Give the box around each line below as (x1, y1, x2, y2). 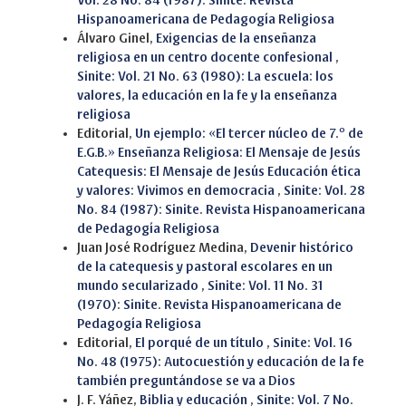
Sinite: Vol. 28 (284, 183, 365, 198)
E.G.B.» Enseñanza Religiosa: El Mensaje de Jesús (77, 145, 361, 159)
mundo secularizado (77, 278, 201, 293)
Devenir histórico (250, 240, 353, 255)
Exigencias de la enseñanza (156, 31, 316, 45)
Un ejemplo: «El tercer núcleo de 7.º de (135, 126, 363, 140)
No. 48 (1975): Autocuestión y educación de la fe (77, 354, 364, 369)
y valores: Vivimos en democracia (77, 183, 277, 198)
